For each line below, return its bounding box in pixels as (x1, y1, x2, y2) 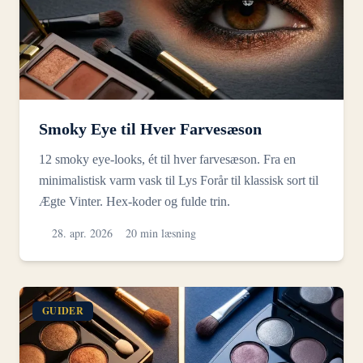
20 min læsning (126, 224, 196, 241)
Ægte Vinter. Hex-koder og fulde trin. (39, 194, 230, 208)
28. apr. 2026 (52, 224, 113, 241)
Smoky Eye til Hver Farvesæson (39, 119, 262, 138)
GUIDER (42, 303, 83, 318)
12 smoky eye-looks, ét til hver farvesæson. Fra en (39, 152, 296, 166)
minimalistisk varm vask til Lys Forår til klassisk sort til (39, 173, 318, 187)
